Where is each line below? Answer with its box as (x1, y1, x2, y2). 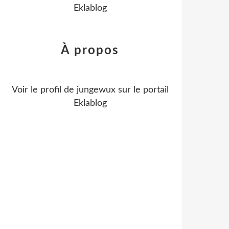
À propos (61, 44, 119, 57)
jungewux (76, 85, 116, 95)
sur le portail (115, 85, 169, 95)
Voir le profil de (11, 85, 77, 95)
